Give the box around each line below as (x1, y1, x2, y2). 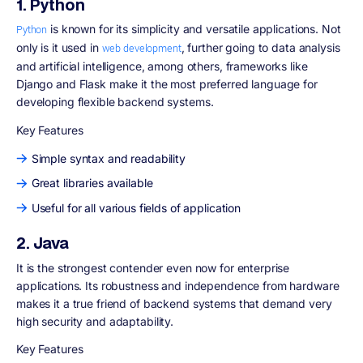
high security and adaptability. (16, 314, 177, 328)
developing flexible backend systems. (16, 95, 214, 109)
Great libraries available (31, 176, 153, 190)
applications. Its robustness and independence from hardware (16, 278, 340, 293)
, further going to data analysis (181, 41, 340, 55)
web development (101, 41, 181, 57)
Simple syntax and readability (31, 151, 186, 165)
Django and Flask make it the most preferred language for (16, 77, 318, 92)
